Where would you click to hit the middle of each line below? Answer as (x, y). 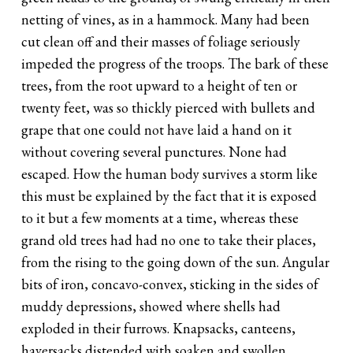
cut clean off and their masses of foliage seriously (161, 41)
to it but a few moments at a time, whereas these (160, 217)
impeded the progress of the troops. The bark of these (175, 63)
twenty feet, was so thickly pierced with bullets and (169, 107)
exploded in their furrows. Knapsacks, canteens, (159, 328)
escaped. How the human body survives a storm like (170, 173)
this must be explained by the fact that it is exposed (169, 195)
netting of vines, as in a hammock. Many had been (166, 19)
